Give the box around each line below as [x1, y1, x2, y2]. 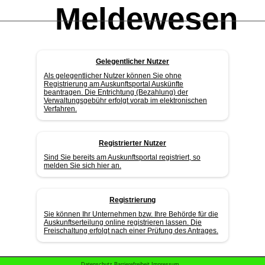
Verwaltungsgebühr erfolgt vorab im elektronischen [44, 96, 207, 105]
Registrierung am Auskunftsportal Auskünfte [44, 80, 183, 88]
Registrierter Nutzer [99, 139, 166, 147]
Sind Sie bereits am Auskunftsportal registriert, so [44, 153, 201, 161]
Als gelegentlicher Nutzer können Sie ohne [44, 72, 182, 80]
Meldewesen [55, 1, 238, 36]
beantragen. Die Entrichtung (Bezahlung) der [44, 88, 188, 96]
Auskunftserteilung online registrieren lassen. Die [44, 218, 202, 227]
